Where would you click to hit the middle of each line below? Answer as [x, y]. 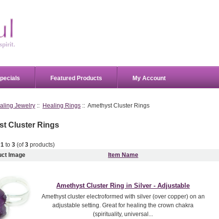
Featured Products [76, 78]
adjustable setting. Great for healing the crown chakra [123, 205]
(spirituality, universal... [123, 214]
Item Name [123, 155]
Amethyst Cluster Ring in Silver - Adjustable [123, 185]
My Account [149, 78]
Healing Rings [61, 106]
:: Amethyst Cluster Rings [115, 106]
